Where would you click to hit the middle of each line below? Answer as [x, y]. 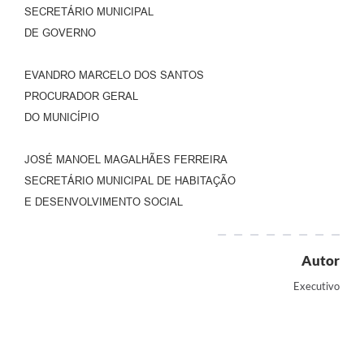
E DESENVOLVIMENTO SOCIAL [104, 202]
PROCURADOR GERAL [81, 97]
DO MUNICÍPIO [62, 118]
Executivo [316, 286]
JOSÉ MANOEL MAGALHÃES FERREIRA [126, 160]
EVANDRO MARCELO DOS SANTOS [114, 76]
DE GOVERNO [60, 33]
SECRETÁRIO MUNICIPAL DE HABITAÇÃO [130, 181]
